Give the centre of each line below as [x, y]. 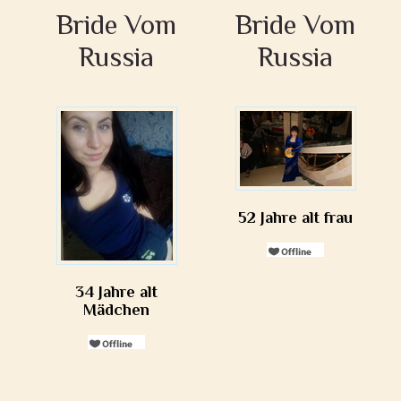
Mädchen [116, 310]
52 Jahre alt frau [295, 218]
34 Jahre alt [116, 292]
